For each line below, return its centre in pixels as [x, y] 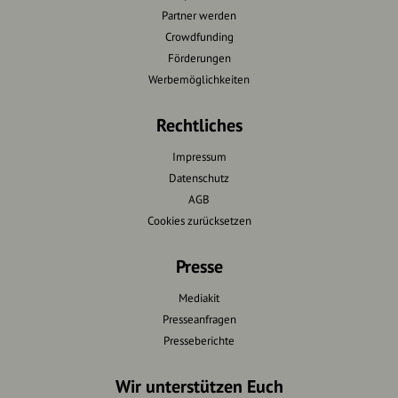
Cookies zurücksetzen [199, 220]
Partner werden [199, 15]
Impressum [199, 156]
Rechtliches [199, 125]
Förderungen [199, 58]
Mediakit [199, 298]
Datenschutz [199, 178]
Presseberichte [199, 340]
